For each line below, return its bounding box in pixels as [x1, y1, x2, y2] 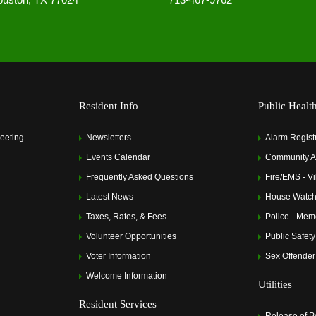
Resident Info [79, 99, 138, 111]
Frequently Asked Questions [86, 171, 193, 182]
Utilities [258, 278, 292, 290]
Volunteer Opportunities [86, 231, 176, 241]
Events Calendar [86, 152, 150, 162]
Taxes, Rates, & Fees [86, 211, 166, 221]
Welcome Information [86, 270, 167, 281]
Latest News [86, 191, 133, 202]
